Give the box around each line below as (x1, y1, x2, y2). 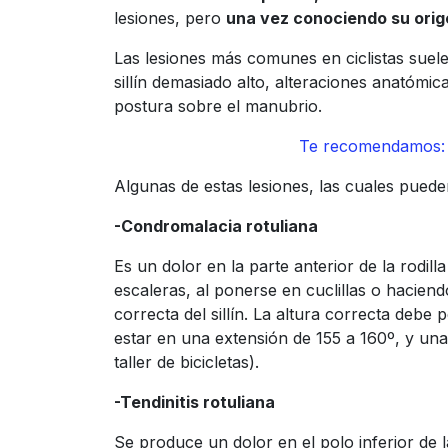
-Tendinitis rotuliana (114, 392, 275, 413)
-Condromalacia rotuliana (114, 216, 318, 237)
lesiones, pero (114, 8, 226, 29)
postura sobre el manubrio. (114, 96, 322, 117)
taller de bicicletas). (114, 352, 259, 373)
